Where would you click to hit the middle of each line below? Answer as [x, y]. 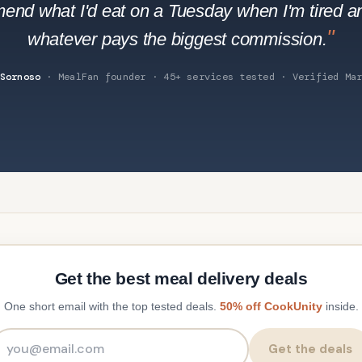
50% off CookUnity [271, 306]
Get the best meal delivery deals [181, 278]
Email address [221, 337]
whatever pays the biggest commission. [177, 40]
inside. [340, 306]
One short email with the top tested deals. [112, 306]
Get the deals [310, 349]
